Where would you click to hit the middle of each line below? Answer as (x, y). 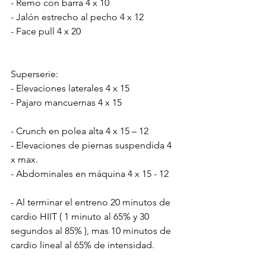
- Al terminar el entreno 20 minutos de (92, 202)
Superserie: (34, 74)
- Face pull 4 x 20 (46, 31)
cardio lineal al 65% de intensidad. (83, 245)
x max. (24, 159)
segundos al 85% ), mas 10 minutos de (92, 230)
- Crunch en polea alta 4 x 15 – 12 (80, 131)
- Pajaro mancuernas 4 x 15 (66, 102)
